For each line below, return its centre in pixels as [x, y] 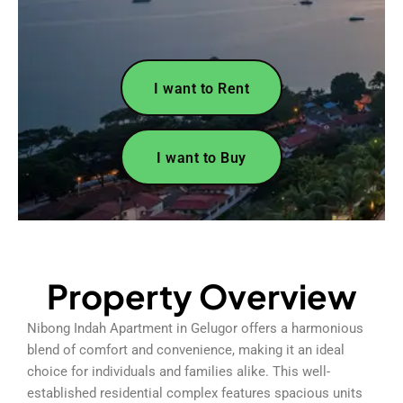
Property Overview [201, 296]
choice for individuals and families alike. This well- [179, 371]
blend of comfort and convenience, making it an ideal [186, 349]
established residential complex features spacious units [195, 393]
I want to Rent [201, 88]
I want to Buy [201, 157]
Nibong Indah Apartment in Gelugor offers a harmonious [195, 328]
